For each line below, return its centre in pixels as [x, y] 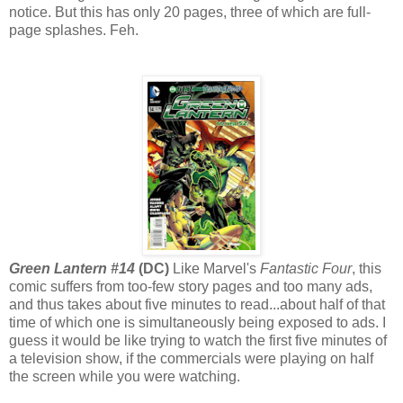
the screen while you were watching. [125, 376]
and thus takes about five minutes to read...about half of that [197, 304]
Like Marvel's [215, 268]
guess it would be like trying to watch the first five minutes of [198, 340]
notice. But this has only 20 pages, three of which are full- [190, 12]
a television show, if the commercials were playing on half [191, 358]
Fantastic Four [306, 268]
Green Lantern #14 [72, 268]
